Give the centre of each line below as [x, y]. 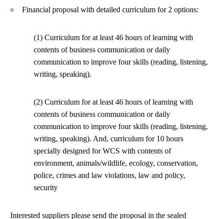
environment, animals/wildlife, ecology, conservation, [116, 163]
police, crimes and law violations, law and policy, [109, 175]
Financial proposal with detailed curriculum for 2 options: [110, 10]
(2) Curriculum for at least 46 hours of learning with [113, 102]
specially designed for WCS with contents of [102, 151]
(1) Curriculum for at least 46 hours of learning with [113, 37]
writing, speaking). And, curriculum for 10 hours [109, 139]
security [46, 187]
